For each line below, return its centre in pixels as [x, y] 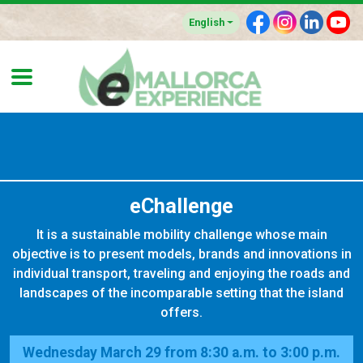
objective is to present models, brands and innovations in [181, 254]
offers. [181, 312]
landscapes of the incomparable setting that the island [181, 293]
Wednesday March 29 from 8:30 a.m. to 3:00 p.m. [181, 352]
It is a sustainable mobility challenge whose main [181, 234]
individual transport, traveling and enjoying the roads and [181, 273]
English [207, 22]
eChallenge [181, 206]
